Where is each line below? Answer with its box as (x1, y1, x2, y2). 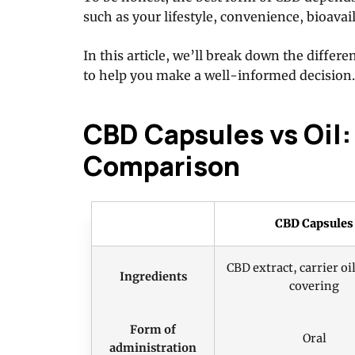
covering (289, 278, 339, 293)
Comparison (83, 147, 240, 184)
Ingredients (119, 269, 187, 284)
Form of (130, 322, 176, 337)
